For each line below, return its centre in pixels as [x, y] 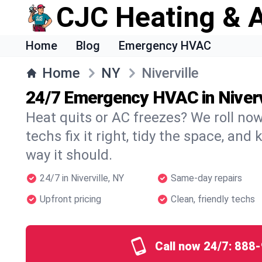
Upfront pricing [70, 199]
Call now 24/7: [194, 246]
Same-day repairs [206, 178]
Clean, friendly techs [213, 199]
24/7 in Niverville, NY [82, 178]
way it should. [69, 155]
